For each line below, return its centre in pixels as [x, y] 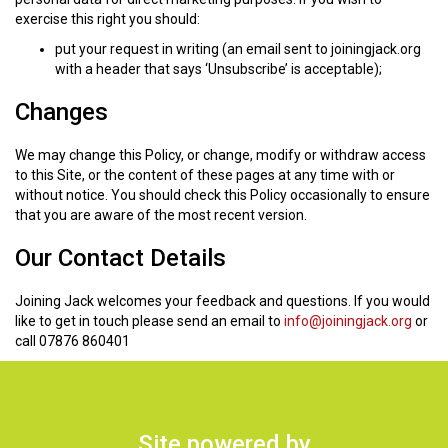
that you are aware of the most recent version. [161, 215]
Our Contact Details [120, 258]
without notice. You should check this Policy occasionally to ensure [222, 195]
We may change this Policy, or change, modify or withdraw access [220, 155]
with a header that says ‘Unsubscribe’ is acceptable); [218, 69]
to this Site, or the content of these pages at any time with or [205, 175]
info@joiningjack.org [348, 321]
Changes [61, 112]
